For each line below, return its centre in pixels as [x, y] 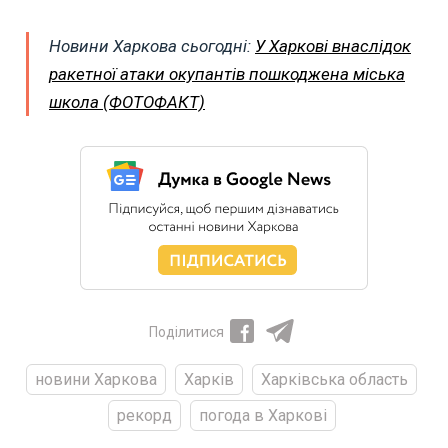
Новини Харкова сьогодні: [152, 46]
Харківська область [334, 380]
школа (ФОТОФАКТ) [127, 102]
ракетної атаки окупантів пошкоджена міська [227, 74]
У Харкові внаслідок [333, 46]
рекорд [144, 416]
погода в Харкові [262, 416]
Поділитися [186, 332]
